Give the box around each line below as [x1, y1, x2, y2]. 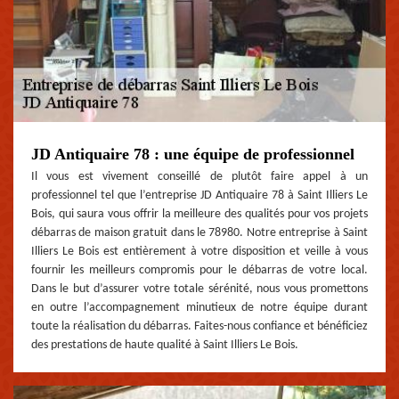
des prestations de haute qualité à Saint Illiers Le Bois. [31, 338, 298, 352]
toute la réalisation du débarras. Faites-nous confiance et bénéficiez [31, 319, 368, 333]
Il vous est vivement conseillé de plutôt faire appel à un [31, 169, 368, 183]
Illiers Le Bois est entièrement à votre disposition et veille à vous [31, 244, 368, 258]
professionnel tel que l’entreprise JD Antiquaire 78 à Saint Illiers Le [31, 188, 368, 202]
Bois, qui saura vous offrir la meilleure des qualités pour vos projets [31, 207, 368, 221]
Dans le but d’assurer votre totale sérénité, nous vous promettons [31, 281, 368, 296]
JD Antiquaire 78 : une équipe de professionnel [31, 144, 354, 163]
